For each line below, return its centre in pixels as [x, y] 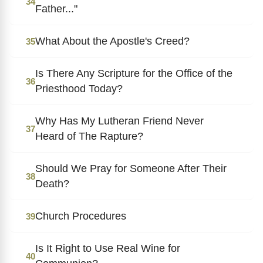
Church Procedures [81, 216]
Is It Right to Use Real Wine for [108, 248]
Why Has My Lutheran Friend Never [119, 121]
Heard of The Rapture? [89, 136]
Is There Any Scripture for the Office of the [134, 73]
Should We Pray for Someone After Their [131, 168]
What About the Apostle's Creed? [112, 41]
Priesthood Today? [79, 88]
